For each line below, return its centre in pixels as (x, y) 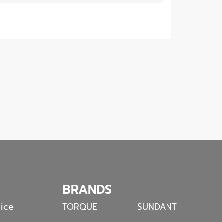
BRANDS (87, 190)
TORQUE (80, 207)
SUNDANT (157, 207)
